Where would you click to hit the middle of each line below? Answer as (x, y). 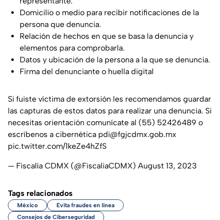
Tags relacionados (40, 193)
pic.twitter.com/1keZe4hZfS (57, 146)
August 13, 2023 (167, 166)
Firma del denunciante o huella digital (87, 72)
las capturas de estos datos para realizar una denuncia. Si (110, 111)
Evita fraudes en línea (85, 206)
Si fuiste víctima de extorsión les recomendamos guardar (110, 99)
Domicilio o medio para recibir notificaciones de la (109, 13)
